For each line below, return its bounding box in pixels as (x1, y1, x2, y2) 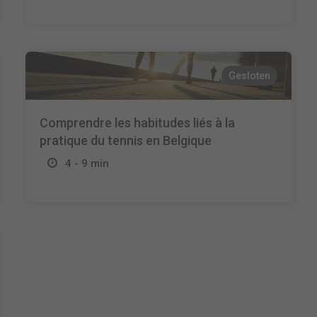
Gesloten (229, 70, 271, 81)
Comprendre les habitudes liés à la (39, 115, 235, 130)
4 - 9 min (64, 157, 109, 170)
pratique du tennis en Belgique (39, 133, 212, 148)
